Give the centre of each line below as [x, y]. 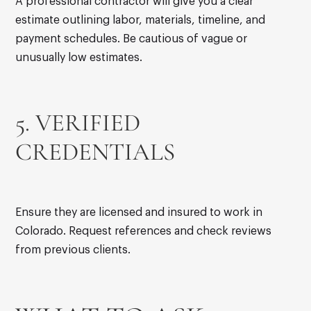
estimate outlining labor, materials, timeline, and [141, 20]
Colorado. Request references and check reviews [144, 232]
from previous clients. [73, 250]
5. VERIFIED [78, 123]
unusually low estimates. [79, 58]
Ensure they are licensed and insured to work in [139, 213]
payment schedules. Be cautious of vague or [132, 39]
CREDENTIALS [95, 152]
